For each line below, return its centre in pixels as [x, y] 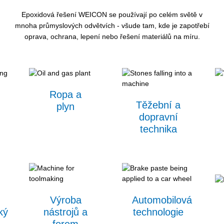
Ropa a [66, 95]
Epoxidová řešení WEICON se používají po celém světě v [112, 15]
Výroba [65, 200]
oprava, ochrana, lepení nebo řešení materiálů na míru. [112, 37]
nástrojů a [66, 212]
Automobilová [162, 200]
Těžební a [158, 105]
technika [158, 129]
